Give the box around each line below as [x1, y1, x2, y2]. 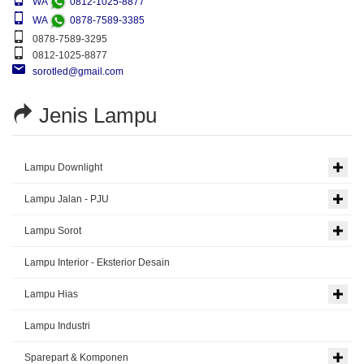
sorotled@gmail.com [25, 66, 123, 78]
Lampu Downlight [24, 162, 102, 174]
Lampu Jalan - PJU [24, 193, 109, 206]
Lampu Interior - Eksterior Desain [24, 257, 170, 269]
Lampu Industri [24, 320, 90, 332]
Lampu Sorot [24, 225, 81, 237]
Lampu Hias [24, 288, 78, 301]
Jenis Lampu [33, 103, 157, 128]
